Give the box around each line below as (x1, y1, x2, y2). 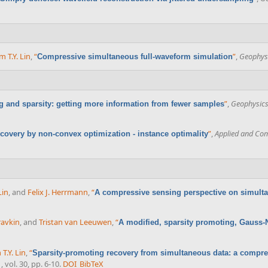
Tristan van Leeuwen (39, 217, 112, 228)
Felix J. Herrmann (28, 186, 88, 197)
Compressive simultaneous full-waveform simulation (37, 52, 233, 62)
